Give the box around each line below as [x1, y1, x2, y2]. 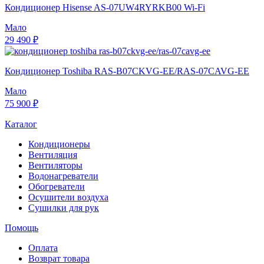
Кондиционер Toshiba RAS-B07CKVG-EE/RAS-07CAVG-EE [5, 66, 249, 77]
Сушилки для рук [28, 203, 99, 213]
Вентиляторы [28, 160, 82, 171]
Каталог [5, 119, 37, 130]
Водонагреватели [28, 171, 98, 181]
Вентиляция [28, 150, 77, 160]
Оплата [28, 243, 58, 253]
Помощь [5, 223, 38, 233]
